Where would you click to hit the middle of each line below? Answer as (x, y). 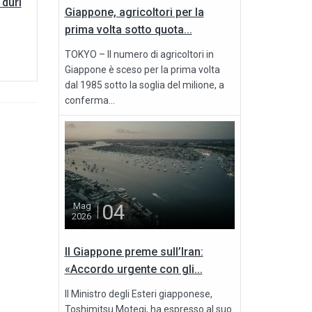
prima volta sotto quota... (128, 30)
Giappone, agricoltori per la (134, 13)
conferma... (89, 101)
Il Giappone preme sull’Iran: (134, 252)
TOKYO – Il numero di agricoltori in (139, 55)
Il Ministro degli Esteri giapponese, (138, 294)
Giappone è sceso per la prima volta (142, 70)
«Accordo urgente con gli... (133, 270)
